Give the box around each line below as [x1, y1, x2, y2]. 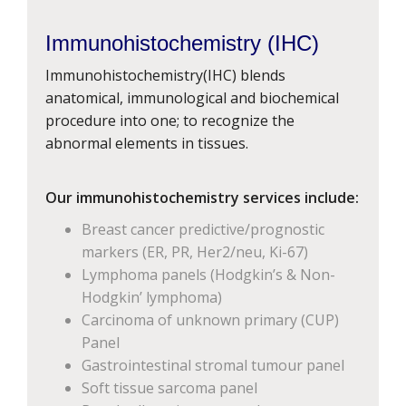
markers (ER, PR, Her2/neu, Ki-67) [82, 242, 308, 262]
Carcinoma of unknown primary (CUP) [82, 310, 339, 330]
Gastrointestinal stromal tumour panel [82, 355, 344, 375]
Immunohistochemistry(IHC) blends [45, 65, 285, 85]
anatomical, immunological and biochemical [45, 88, 339, 108]
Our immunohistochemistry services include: [45, 188, 359, 208]
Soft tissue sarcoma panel [82, 378, 257, 398]
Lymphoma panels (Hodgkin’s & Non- [82, 265, 335, 285]
